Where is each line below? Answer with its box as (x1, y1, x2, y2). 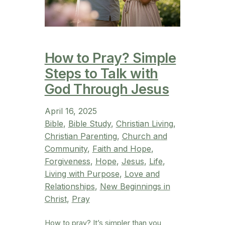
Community (44, 143, 87, 154)
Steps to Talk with (44, 65, 158, 82)
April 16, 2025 (44, 105, 97, 116)
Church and (122, 131, 167, 141)
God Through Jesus (44, 80, 169, 97)
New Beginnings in (99, 181, 170, 191)
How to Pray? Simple (44, 49, 176, 66)
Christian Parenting (44, 131, 117, 141)
